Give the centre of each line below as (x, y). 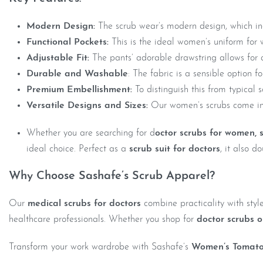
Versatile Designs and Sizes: (87, 106)
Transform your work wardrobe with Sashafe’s (100, 247)
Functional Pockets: (68, 43)
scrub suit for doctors (175, 149)
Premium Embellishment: (79, 90)
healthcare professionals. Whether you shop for (103, 220)
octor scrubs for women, (207, 134)
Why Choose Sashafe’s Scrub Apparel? (112, 176)
